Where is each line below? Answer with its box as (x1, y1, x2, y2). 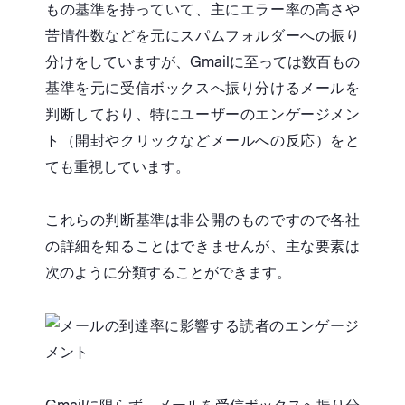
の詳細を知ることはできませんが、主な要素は (45, 238, 360, 256)
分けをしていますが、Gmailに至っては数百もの (45, 53, 360, 71)
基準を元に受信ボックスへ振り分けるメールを (45, 80, 360, 98)
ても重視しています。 (45, 158, 190, 176)
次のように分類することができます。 (45, 264, 291, 282)
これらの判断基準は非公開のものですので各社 (45, 212, 360, 230)
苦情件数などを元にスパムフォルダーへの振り (45, 27, 360, 45)
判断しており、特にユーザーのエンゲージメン (45, 106, 360, 124)
